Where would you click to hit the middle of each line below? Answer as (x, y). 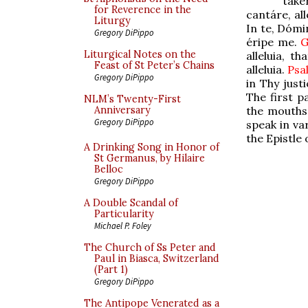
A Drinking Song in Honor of (152, 147)
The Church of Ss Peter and (150, 247)
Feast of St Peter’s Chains (154, 65)
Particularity (124, 214)
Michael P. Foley (123, 225)
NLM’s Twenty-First (132, 99)
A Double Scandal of (131, 203)
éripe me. (274, 42)
